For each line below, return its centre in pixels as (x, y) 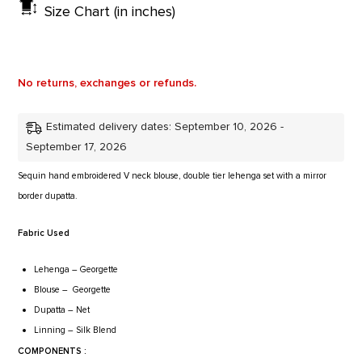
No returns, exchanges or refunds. (107, 83)
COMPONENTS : (53, 351)
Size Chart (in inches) (110, 13)
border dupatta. (48, 196)
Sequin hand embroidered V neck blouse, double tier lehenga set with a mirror (173, 176)
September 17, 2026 (77, 147)
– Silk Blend (93, 330)
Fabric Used (44, 234)
